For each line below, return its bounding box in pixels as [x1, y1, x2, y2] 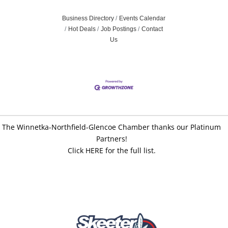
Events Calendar [119, 15, 166, 22]
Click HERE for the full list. [67, 145, 156, 155]
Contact [141, 25, 163, 33]
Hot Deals [68, 25, 96, 33]
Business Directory [62, 15, 115, 22]
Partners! [96, 133, 127, 144]
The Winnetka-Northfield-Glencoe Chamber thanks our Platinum [2, 122, 221, 132]
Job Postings [101, 25, 137, 33]
